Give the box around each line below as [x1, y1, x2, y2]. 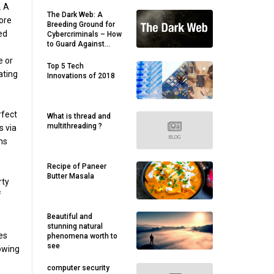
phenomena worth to [47, 232, 117, 240]
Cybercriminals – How [47, 30, 122, 39]
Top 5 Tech [47, 62, 84, 70]
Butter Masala [47, 172, 94, 180]
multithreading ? [47, 122, 102, 130]
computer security [47, 264, 109, 272]
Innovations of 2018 [47, 72, 115, 80]
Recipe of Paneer [47, 162, 106, 171]
